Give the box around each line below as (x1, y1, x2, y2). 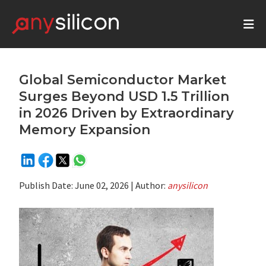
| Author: (129, 179, 168, 191)
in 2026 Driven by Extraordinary (19, 105, 235, 121)
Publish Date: (19, 179, 75, 191)
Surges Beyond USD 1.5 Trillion (19, 88, 230, 104)
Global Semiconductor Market (19, 72, 227, 88)
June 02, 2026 (75, 179, 129, 191)
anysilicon (167, 179, 208, 191)
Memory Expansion (19, 122, 151, 138)
